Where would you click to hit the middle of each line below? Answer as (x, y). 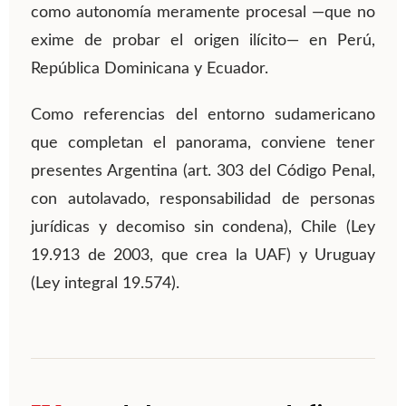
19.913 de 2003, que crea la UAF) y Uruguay (203, 256)
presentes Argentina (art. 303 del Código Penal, (203, 172)
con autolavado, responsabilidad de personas (203, 200)
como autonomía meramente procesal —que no (203, 13)
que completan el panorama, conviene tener (203, 144)
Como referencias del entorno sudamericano (203, 116)
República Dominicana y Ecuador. (150, 69)
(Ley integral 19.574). (105, 284)
